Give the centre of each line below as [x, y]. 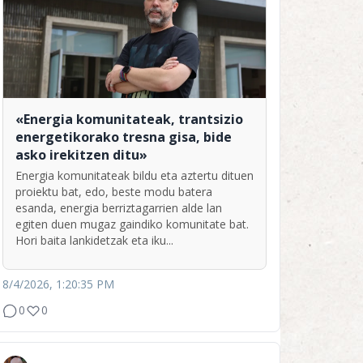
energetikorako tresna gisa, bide [124, 137]
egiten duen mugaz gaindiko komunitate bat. [132, 224]
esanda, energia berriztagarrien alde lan [119, 207]
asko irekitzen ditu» [81, 154]
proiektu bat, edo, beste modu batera [114, 191]
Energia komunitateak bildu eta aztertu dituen [135, 175]
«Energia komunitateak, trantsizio [129, 119]
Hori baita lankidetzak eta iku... [94, 240]
